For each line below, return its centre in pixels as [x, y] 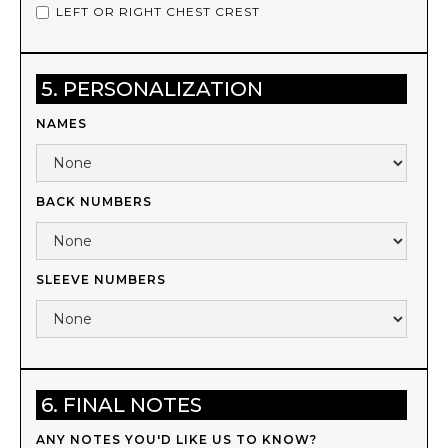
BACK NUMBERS [94, 202]
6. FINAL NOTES [121, 405]
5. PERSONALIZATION [152, 89]
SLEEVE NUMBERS [101, 280]
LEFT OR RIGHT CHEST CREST [158, 12]
